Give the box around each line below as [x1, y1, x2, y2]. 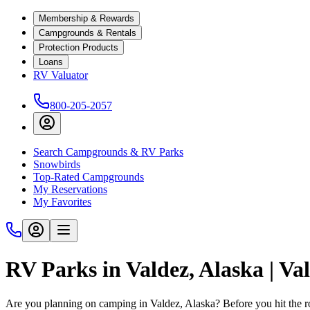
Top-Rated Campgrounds [33, 171, 144, 183]
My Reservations [33, 183, 107, 195]
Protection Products [39, 42, 118, 53]
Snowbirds [33, 158, 80, 170]
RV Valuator [33, 69, 88, 81]
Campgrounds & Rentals [39, 28, 136, 38]
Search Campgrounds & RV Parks [33, 146, 183, 158]
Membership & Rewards [39, 13, 134, 24]
